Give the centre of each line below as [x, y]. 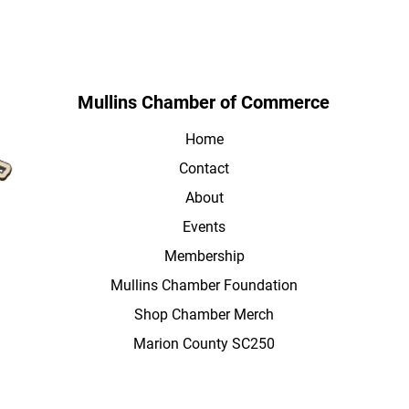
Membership [204, 256]
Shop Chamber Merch [204, 314]
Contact [204, 168]
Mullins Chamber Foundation [204, 285]
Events [204, 226]
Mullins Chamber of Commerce [204, 102]
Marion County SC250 [204, 343]
